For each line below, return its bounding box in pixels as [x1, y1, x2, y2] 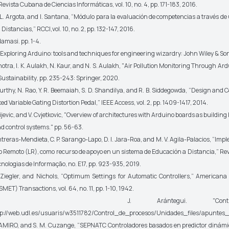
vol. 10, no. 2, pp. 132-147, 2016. [52, 25, 135, 33]
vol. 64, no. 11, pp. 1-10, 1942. [57, 184, 134, 193]
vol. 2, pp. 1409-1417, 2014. [135, 98, 208, 107]
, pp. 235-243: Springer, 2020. [36, 74, 120, 82]
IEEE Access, [101, 98, 135, 107]
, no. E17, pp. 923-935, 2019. [65, 159, 141, 168]
